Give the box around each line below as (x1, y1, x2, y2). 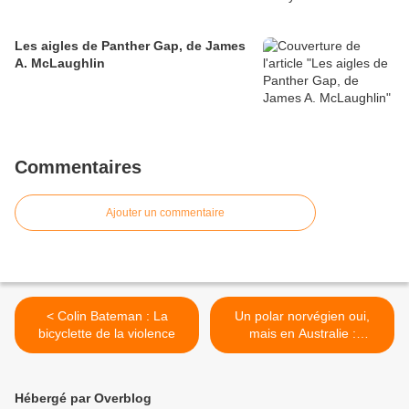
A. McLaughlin (15, 56, 105, 71)
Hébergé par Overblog (15, 391, 152, 406)
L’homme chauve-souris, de (222, 343, 383, 359)
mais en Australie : (248, 326, 356, 341)
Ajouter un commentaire (106, 206, 225, 220)
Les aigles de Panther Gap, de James (15, 38, 246, 54)
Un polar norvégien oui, (235, 309, 370, 324)
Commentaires (15, 157, 142, 178)
